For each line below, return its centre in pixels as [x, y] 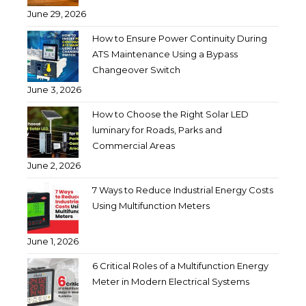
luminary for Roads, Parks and [157, 129]
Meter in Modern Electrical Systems [170, 281]
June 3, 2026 [54, 89]
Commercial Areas [133, 145]
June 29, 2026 [57, 13]
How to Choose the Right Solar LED [170, 114]
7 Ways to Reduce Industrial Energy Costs [182, 190]
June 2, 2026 [54, 165]
